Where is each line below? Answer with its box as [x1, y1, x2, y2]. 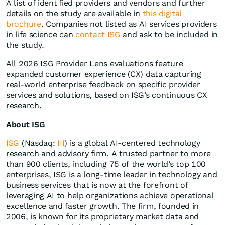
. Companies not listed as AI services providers [41, 19, 217, 29]
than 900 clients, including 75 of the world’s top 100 [6, 159, 206, 169]
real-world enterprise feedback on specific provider [6, 80, 200, 90]
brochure [6, 19, 41, 29]
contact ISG [75, 30, 121, 40]
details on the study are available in [6, 9, 143, 19]
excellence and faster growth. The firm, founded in [6, 201, 199, 211]
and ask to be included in [120, 30, 218, 40]
